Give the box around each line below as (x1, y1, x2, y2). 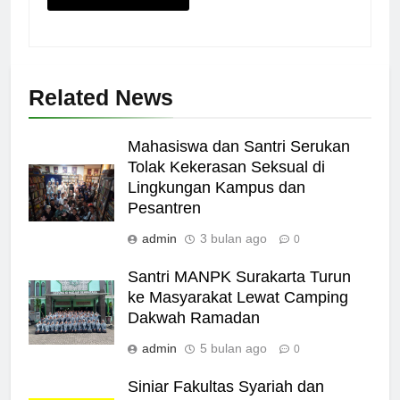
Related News (29, 84, 173, 110)
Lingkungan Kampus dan (128, 178, 305, 196)
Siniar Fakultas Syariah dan (128, 377, 324, 396)
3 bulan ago (200, 230, 267, 246)
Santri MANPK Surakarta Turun (128, 267, 351, 286)
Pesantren (128, 198, 201, 217)
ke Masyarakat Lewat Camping (128, 287, 348, 306)
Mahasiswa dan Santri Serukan (128, 137, 350, 155)
